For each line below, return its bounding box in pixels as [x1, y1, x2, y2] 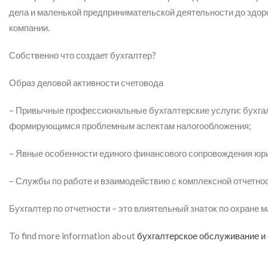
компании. [9, 22, 50, 33]
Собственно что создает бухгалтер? [9, 50, 156, 60]
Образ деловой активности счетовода [9, 77, 163, 88]
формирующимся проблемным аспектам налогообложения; [9, 120, 251, 131]
